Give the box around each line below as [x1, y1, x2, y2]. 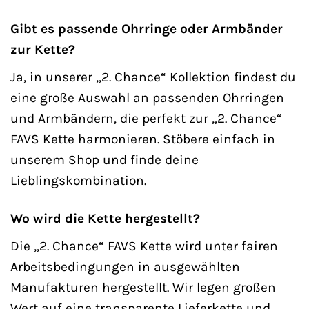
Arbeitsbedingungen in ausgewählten [10, 258, 240, 275]
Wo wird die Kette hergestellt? [10, 210, 200, 226]
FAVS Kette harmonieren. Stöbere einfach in [10, 131, 275, 148]
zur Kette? [10, 41, 75, 58]
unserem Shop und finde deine [10, 152, 199, 168]
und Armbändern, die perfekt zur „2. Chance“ [10, 110, 282, 127]
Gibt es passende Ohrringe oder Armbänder [10, 21, 283, 37]
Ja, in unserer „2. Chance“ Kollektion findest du [10, 69, 296, 86]
